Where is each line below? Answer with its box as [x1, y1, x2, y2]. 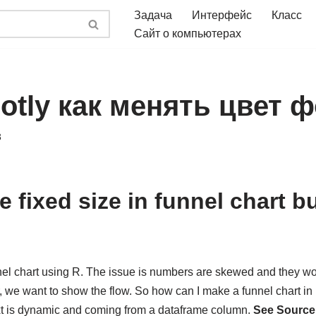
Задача [134, 9, 172, 21]
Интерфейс [192, 9, 252, 21]
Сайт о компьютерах [134, 28, 241, 39]
